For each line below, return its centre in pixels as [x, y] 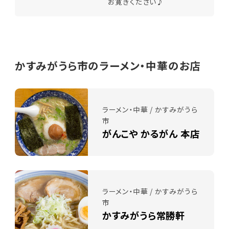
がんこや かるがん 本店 [151, 133]
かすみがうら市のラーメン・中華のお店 [108, 66]
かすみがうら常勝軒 [144, 215]
